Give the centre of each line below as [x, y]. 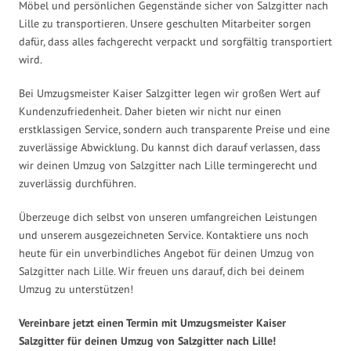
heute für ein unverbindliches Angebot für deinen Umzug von [166, 253]
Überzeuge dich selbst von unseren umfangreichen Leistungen [168, 217]
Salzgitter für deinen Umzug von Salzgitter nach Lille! [147, 340]
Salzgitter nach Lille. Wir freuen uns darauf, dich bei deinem [161, 271]
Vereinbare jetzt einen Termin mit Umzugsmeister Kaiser [152, 322]
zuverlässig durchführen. [78, 183]
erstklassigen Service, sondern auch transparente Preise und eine [174, 129]
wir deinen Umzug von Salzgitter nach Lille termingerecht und [168, 165]
